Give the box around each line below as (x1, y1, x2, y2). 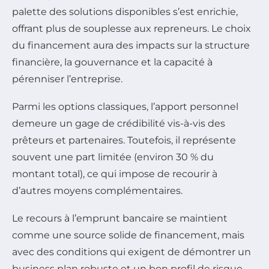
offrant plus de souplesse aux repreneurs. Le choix (12, 22, 251, 34)
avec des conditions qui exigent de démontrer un (12, 246, 251, 258)
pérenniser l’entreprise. (12, 73, 122, 85)
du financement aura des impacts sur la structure (12, 39, 250, 51)
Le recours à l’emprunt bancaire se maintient (12, 212, 228, 224)
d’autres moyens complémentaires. (12, 184, 183, 196)
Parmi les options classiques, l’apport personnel (12, 100, 238, 112)
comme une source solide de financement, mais (12, 229, 244, 241)
